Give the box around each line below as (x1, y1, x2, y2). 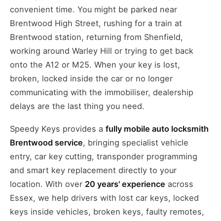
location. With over (10, 179, 85, 189)
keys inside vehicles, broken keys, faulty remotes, (10, 207, 204, 217)
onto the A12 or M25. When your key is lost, (10, 60, 180, 70)
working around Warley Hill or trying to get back (10, 46, 193, 56)
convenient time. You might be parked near (10, 4, 177, 15)
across (165, 179, 193, 189)
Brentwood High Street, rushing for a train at (10, 18, 182, 29)
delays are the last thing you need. (10, 101, 145, 111)
